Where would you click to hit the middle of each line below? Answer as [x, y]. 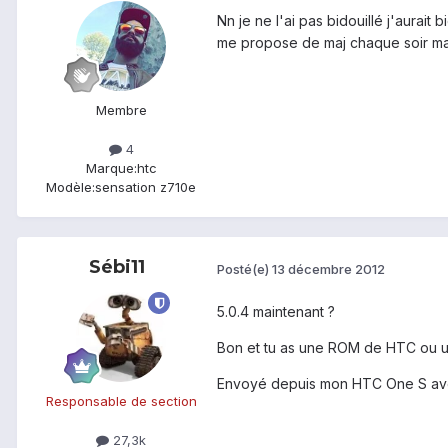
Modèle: [70, 187]
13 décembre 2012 [328, 268]
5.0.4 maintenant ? [276, 312]
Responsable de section [121, 401]
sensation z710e [145, 187]
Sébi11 [117, 267]
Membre [121, 109]
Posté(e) [244, 268]
